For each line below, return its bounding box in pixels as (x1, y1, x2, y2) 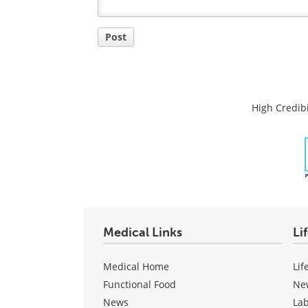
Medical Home (103, 259, 169, 273)
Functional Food (103, 277, 176, 291)
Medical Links (103, 224, 182, 240)
